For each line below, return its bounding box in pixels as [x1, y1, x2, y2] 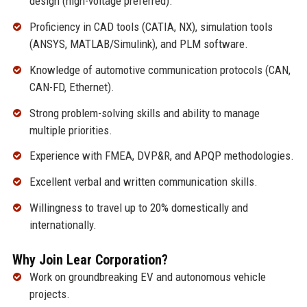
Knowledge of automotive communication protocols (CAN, [29, 62, 291, 77]
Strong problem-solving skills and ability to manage [29, 106, 260, 120]
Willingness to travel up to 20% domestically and [29, 201, 248, 215]
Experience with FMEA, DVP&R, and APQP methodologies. [29, 149, 294, 163]
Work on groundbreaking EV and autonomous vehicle [29, 270, 266, 284]
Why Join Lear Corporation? [12, 251, 168, 269]
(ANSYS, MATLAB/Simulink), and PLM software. [29, 37, 248, 51]
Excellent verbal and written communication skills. [29, 175, 258, 189]
